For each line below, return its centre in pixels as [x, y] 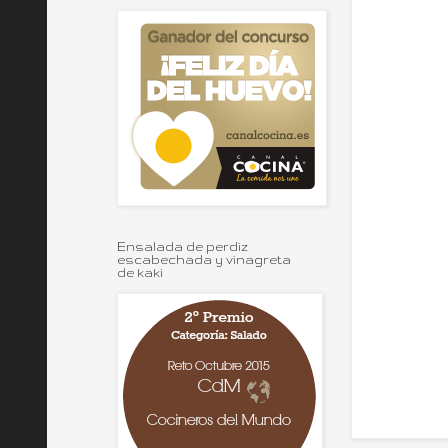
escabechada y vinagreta [204, 259]
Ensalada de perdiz [182, 246]
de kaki [140, 272]
